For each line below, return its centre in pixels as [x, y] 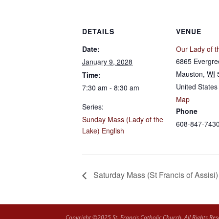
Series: [93, 107]
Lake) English [103, 131]
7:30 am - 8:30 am [111, 88]
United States [197, 87]
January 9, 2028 [107, 62]
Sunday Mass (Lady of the [123, 119]
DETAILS [98, 31]
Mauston [189, 74]
